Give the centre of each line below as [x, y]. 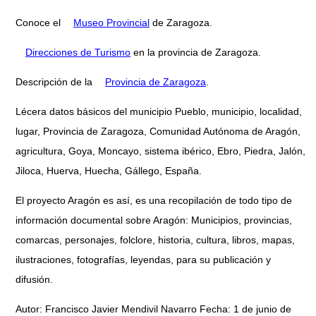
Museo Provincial [111, 22]
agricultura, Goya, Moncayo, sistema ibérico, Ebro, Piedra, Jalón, [160, 151]
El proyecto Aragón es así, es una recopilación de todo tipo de [154, 200]
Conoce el [39, 22]
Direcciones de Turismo [78, 52]
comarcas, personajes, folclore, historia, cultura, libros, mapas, [155, 239]
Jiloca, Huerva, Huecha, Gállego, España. [109, 170]
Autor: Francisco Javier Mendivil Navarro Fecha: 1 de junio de [153, 309]
